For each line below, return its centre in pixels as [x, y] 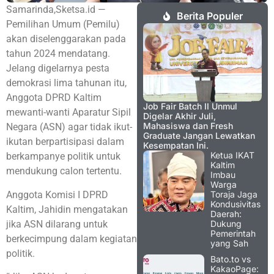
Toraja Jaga [234, 194]
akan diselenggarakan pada [66, 39]
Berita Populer [209, 16]
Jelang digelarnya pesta [58, 68]
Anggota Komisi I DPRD [57, 194]
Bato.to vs [231, 259]
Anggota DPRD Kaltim [54, 98]
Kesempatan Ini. [176, 145]
